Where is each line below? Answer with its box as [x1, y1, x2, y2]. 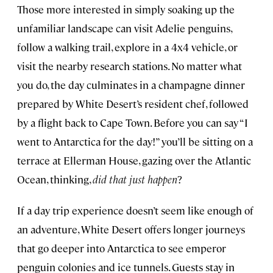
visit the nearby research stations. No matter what [17, 58, 242, 73]
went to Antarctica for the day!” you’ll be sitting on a [17, 134, 253, 148]
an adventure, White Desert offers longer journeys [17, 222, 245, 236]
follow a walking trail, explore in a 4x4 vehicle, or [17, 40, 238, 54]
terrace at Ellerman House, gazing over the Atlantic [17, 153, 251, 167]
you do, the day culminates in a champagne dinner [17, 77, 245, 91]
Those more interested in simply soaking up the [17, 2, 235, 16]
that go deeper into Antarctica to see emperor [17, 241, 226, 255]
